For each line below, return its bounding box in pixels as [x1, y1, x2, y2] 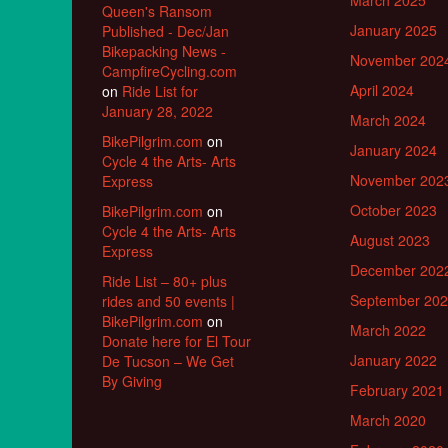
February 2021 [350, 380, 444, 401]
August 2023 [350, 230, 430, 251]
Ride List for [122, 81, 198, 102]
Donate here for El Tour [102, 331, 251, 352]
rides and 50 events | [102, 291, 235, 312]
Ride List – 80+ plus [102, 271, 227, 292]
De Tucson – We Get [102, 351, 234, 372]
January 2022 [350, 350, 437, 371]
